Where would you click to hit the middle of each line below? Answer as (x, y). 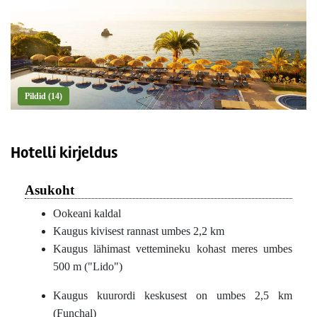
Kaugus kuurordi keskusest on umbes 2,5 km (173, 296)
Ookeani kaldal (87, 214)
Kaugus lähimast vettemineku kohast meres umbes (173, 249)
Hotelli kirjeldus (64, 153)
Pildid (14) (44, 97)
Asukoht (50, 190)
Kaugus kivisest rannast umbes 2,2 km (139, 231)
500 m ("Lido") (88, 267)
